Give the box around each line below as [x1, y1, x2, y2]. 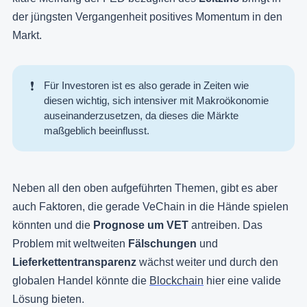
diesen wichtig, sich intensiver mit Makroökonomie [44, 94, 269, 106]
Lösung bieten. [12, 293, 84, 306]
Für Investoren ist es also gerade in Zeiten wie [44, 79, 249, 91]
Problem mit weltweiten [12, 238, 128, 250]
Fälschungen [128, 238, 199, 250]
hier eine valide [204, 275, 281, 287]
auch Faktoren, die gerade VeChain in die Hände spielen [12, 201, 288, 213]
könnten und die [12, 219, 93, 232]
